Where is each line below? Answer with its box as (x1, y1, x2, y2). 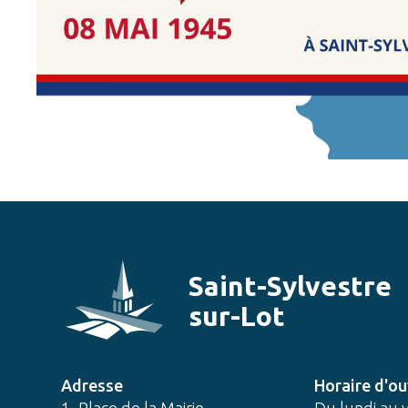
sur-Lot (189, 301, 286, 331)
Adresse (61, 376, 124, 394)
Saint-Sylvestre (189, 270, 393, 301)
